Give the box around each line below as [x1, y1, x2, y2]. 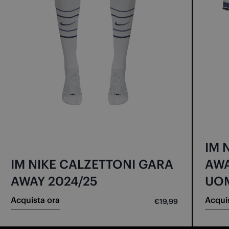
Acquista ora [10, 194, 60, 205]
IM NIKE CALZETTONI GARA [10, 156, 173, 172]
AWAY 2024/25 [10, 173, 98, 189]
